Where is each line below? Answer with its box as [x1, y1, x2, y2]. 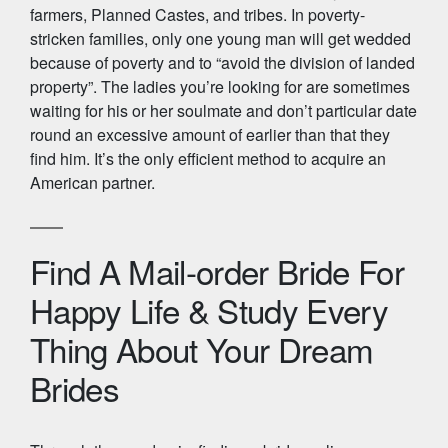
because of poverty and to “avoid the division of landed [30, 51, 415, 74]
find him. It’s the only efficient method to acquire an [30, 147, 386, 170]
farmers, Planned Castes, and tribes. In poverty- [30, 3, 365, 26]
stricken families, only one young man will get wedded [30, 27, 411, 50]
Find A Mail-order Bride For [30, 247, 405, 294]
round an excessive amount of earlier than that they [30, 123, 390, 146]
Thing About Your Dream [30, 325, 374, 372]
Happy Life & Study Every [30, 286, 389, 333]
